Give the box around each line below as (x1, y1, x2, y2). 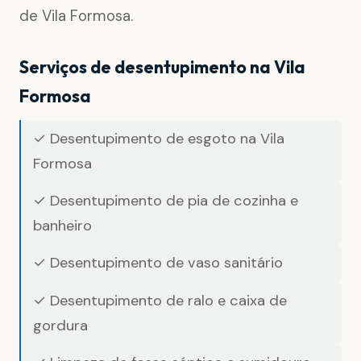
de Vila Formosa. (19, 6, 133, 26)
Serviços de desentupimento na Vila (19, 56, 305, 78)
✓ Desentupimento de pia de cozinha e (33, 190, 299, 210)
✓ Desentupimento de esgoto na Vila (33, 128, 285, 148)
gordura (33, 315, 89, 335)
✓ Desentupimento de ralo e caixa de (33, 290, 288, 310)
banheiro (33, 215, 93, 235)
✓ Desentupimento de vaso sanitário (33, 253, 284, 273)
